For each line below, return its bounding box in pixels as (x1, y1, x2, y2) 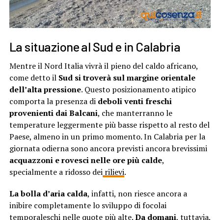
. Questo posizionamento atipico (81, 84, 196, 95)
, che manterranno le (97, 108, 172, 119)
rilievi (102, 166, 124, 178)
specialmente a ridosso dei (9, 166, 103, 178)
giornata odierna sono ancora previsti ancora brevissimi (9, 143, 207, 154)
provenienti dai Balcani (9, 108, 98, 119)
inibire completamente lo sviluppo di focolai (9, 200, 166, 211)
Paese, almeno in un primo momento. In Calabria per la (9, 131, 205, 142)
